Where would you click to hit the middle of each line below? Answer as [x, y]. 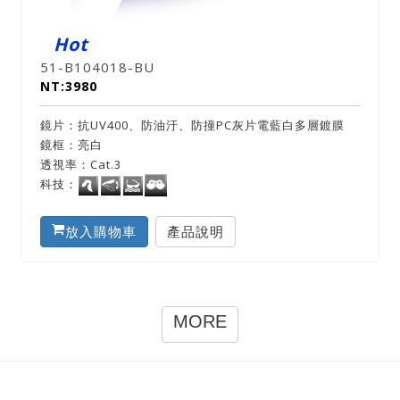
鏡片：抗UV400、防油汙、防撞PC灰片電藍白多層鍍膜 [192, 125]
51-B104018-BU [97, 67]
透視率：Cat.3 [81, 164]
